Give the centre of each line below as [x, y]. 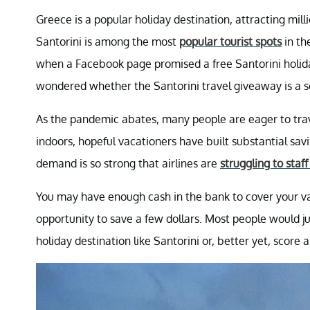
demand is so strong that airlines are [128, 163]
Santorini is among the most [108, 41]
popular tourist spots [230, 41]
